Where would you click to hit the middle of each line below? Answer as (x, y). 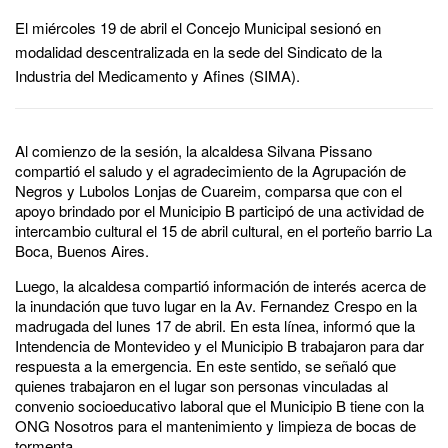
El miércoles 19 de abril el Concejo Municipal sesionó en (198, 27)
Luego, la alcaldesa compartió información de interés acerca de (220, 285)
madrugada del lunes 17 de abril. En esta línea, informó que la (215, 325)
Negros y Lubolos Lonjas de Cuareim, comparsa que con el (208, 190)
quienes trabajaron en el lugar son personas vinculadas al (201, 385)
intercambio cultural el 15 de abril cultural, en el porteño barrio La (223, 230)
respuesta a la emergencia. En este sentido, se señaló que (205, 365)
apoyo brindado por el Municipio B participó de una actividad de (219, 210)
